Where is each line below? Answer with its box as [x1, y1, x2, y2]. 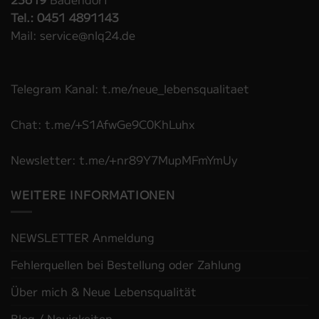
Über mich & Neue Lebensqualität [11, 283, 197, 300]
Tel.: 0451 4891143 [11, 8, 119, 26]
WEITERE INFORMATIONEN [11, 185, 175, 203]
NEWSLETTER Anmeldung [11, 229, 155, 246]
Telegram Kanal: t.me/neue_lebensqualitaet [11, 79, 249, 97]
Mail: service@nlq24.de [11, 26, 135, 43]
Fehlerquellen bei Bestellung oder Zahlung [11, 256, 241, 273]
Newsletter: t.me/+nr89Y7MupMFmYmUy [11, 150, 238, 168]
